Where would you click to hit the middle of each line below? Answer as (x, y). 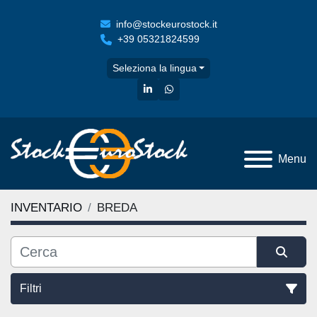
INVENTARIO (46, 208)
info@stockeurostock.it (166, 24)
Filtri (31, 289)
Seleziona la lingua (154, 68)
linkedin (168, 88)
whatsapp (194, 88)
